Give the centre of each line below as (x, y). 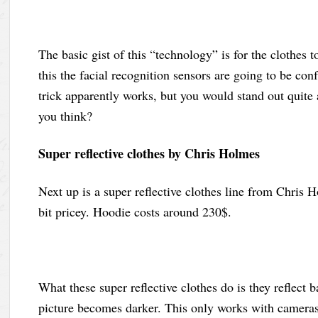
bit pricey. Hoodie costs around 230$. (135, 211)
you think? (66, 115)
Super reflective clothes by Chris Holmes (149, 153)
